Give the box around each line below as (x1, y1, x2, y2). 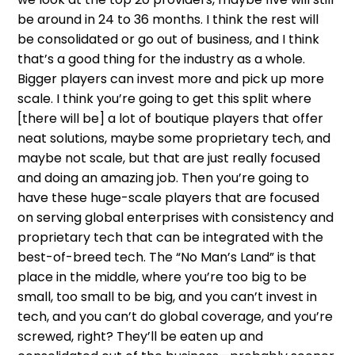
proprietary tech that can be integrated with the (17, 227, 324, 246)
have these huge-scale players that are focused (17, 188, 320, 207)
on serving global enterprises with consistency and (17, 208, 334, 227)
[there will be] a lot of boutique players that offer (17, 109, 324, 128)
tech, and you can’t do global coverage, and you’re (17, 307, 334, 326)
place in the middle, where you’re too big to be (17, 267, 307, 286)
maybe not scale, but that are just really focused (17, 148, 321, 167)
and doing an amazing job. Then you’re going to (17, 168, 310, 187)
